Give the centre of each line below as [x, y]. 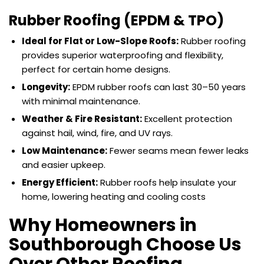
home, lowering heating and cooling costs [114, 196]
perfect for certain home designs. [96, 69]
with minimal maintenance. [81, 101]
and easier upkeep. [64, 164]
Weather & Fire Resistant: [82, 118]
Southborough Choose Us [125, 244]
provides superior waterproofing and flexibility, [123, 55]
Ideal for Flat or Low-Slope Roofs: [100, 41]
